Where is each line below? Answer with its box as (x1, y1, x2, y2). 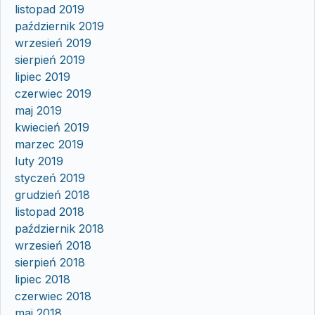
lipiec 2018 (15, 271, 70, 286)
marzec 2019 (15, 136, 84, 151)
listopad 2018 (15, 204, 84, 219)
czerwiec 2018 (15, 288, 91, 303)
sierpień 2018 (15, 255, 85, 269)
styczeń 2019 (15, 170, 85, 185)
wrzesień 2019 (15, 35, 91, 50)
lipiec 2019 (15, 69, 70, 84)
